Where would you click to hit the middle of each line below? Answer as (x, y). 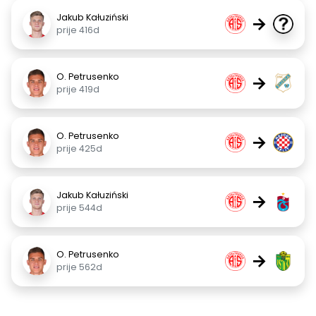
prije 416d (78, 30)
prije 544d (79, 208)
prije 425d (79, 148)
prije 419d (78, 89)
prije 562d (79, 267)
